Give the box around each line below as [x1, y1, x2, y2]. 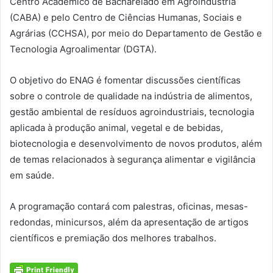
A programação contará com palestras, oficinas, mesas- [10, 200, 248, 213]
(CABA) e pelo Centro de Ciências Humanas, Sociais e [10, 12, 242, 24]
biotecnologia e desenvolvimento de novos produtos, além [10, 138, 262, 150]
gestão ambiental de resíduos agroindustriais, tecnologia [10, 106, 254, 118]
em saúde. [10, 169, 54, 182]
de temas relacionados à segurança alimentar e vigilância [10, 154, 255, 166]
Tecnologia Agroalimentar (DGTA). [10, 43, 157, 55]
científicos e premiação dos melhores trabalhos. [10, 232, 216, 244]
